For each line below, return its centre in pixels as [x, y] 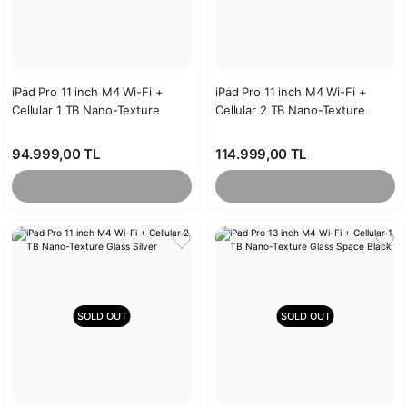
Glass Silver [44, 128]
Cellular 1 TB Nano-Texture [86, 110]
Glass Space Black [265, 128]
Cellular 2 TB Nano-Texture [290, 110]
